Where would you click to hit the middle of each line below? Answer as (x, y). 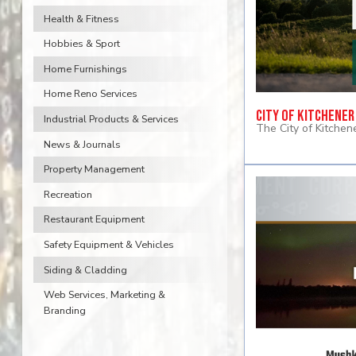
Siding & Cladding (85, 269)
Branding (64, 311)
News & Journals (82, 144)
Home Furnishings (85, 68)
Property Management (94, 169)
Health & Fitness (81, 18)
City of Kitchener (305, 116)
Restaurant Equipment (94, 219)
